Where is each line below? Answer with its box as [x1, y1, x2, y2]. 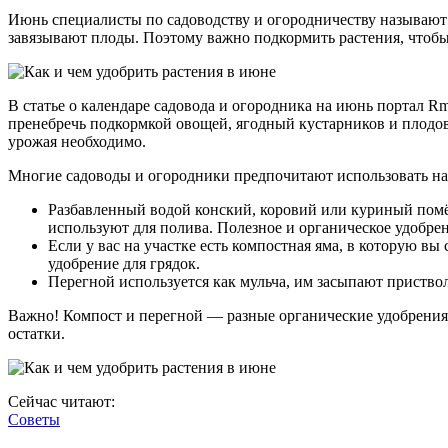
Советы [8, 410, 60, 428]
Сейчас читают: [8, 392, 115, 410]
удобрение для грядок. [48, 254, 200, 272]
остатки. [8, 324, 65, 342]
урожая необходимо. [8, 132, 146, 150]
